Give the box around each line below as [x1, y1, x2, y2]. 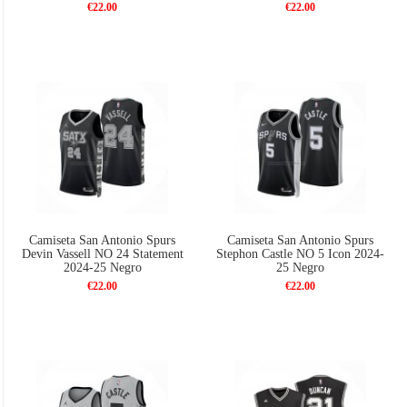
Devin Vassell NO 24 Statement [21, 247, 184, 262]
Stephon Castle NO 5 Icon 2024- [216, 247, 385, 262]
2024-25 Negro [63, 261, 142, 275]
